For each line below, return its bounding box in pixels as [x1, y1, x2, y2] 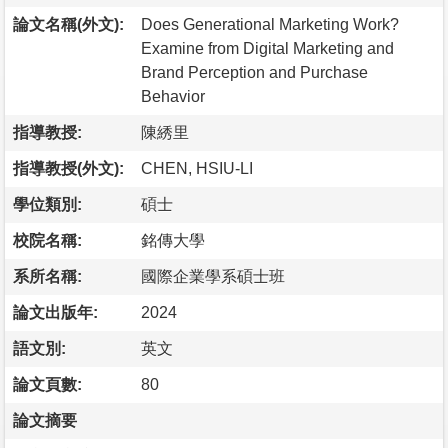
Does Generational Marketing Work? [141, 15, 399, 33]
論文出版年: [13, 303, 98, 321]
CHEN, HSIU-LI [141, 159, 253, 177]
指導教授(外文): [13, 159, 124, 177]
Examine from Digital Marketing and [141, 39, 394, 57]
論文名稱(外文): [13, 15, 124, 33]
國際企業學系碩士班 [141, 267, 285, 285]
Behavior [141, 87, 205, 105]
